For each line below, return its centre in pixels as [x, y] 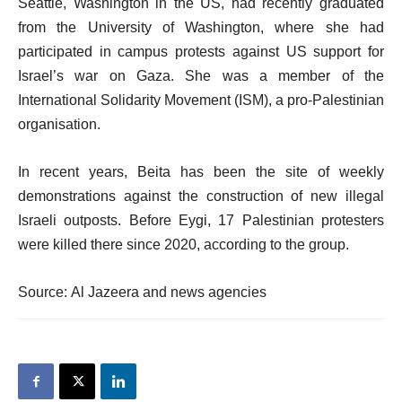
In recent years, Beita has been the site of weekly [201, 172]
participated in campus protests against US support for [201, 52]
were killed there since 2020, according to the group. [184, 245]
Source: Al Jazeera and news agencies [142, 292]
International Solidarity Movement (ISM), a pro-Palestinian [201, 100]
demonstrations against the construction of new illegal [201, 196]
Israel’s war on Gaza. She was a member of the [201, 76]
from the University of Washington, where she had [201, 27]
